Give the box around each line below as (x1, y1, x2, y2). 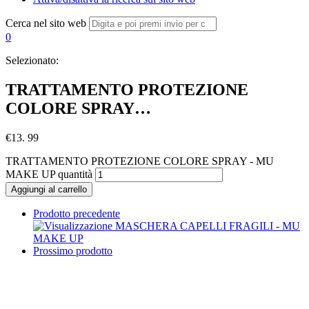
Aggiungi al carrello (11, 183, 87, 195)
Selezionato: (6, 54, 59, 66)
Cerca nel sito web (6, 17, 86, 29)
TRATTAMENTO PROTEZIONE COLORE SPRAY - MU (6, 154, 274, 167)
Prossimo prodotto (33, 244, 112, 257)
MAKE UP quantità (6, 168, 92, 180)
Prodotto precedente (33, 207, 120, 219)
